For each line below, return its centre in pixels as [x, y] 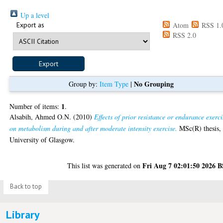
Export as [31, 25]
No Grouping [154, 84]
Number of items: [36, 106]
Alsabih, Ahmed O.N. [41, 116]
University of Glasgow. [42, 139]
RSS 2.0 [184, 35]
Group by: [84, 84]
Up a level [34, 15]
